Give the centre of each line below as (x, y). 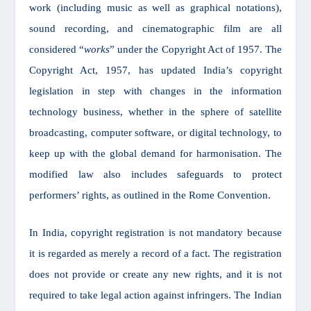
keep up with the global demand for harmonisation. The (155, 153)
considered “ (57, 49)
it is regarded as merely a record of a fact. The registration (155, 253)
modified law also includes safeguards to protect (155, 174)
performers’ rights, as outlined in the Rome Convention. (150, 195)
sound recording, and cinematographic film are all (155, 28)
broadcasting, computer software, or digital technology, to (155, 132)
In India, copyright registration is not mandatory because (155, 232)
